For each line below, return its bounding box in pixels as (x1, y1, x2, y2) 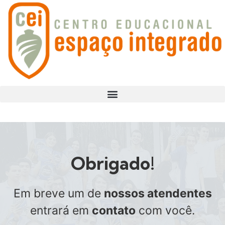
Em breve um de (13, 186, 104, 200)
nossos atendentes (103, 186, 212, 200)
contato (92, 203, 136, 217)
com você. (136, 203, 195, 217)
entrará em (30, 203, 92, 217)
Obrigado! (70, 152, 155, 174)
